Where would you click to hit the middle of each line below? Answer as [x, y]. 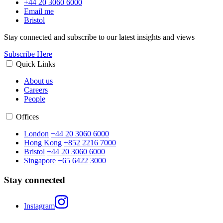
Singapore [40, 161]
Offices [27, 117]
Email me [39, 11]
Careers [36, 90]
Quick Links [36, 64]
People [35, 99]
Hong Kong [43, 143]
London [36, 134]
